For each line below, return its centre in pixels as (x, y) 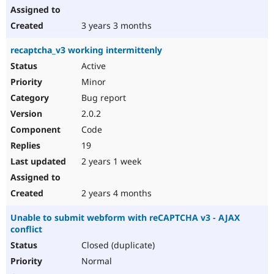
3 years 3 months (115, 26)
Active (92, 66)
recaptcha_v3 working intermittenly (86, 50)
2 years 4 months (115, 193)
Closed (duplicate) (117, 245)
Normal (95, 261)
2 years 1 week (110, 161)
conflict (26, 229)
